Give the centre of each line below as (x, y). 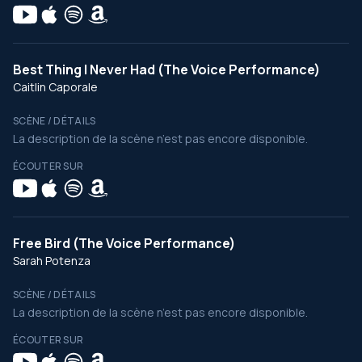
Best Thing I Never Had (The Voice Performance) (166, 69)
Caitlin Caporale (55, 87)
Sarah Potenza (52, 261)
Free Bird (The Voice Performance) (124, 243)
